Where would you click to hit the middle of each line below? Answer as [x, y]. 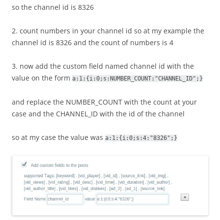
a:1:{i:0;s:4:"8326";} [141, 138]
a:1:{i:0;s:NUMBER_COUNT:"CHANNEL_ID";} [137, 78]
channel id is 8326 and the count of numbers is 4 [93, 42]
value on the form [42, 78]
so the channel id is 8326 [53, 7]
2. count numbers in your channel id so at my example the [108, 30]
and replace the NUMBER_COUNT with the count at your [104, 102]
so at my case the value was [58, 137]
